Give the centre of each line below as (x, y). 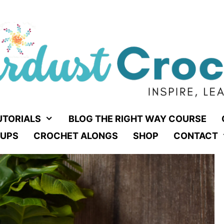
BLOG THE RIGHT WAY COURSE (137, 119)
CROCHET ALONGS (75, 136)
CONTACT (195, 136)
